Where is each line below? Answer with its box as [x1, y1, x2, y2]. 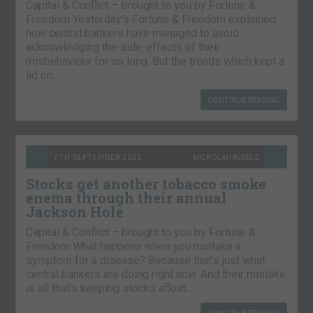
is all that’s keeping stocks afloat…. [26, 281, 196, 295]
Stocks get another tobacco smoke [26, 174, 267, 193]
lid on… [26, 68, 60, 82]
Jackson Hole [26, 202, 124, 221]
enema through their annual [26, 188, 228, 207]
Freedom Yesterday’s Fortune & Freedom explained [26, 12, 277, 26]
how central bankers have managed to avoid [26, 26, 240, 40]
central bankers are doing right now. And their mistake [26, 267, 286, 281]
